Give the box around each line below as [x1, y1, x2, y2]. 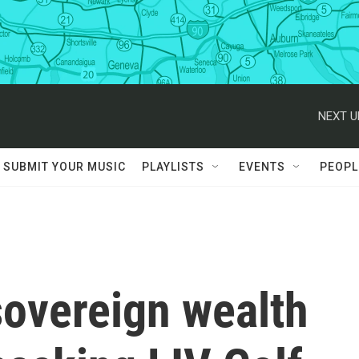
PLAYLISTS [142, 160, 204, 173]
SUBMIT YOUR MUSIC [3, 160, 126, 173]
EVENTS [239, 160, 285, 173]
